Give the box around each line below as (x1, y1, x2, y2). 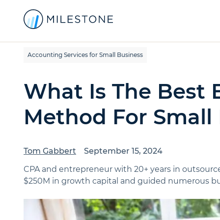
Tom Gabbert (24, 146, 76, 156)
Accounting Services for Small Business (27, 51, 143, 58)
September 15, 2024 (84, 146, 163, 156)
